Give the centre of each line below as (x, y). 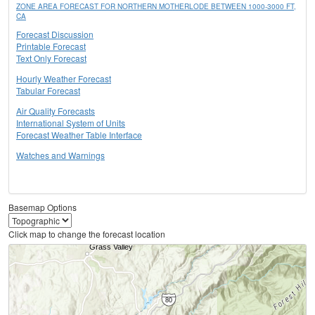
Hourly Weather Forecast (64, 79)
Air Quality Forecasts (56, 111)
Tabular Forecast (48, 91)
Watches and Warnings (60, 155)
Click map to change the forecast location (87, 234)
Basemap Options (43, 207)
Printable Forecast (51, 46)
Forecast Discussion (55, 34)
